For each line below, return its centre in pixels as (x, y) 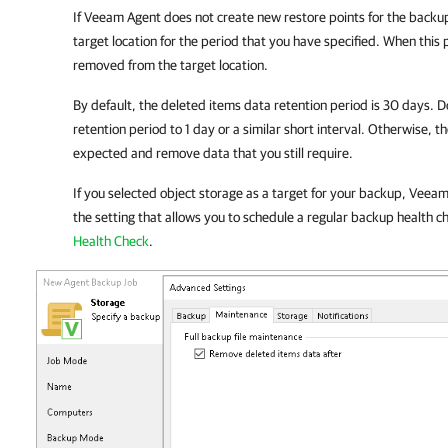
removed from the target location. (170, 65)
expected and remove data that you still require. (213, 153)
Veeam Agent (122, 17)
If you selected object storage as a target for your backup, (241, 193)
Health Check (111, 241)
